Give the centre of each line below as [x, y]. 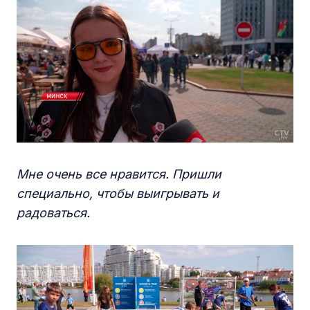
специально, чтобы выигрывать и [118, 193]
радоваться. [53, 213]
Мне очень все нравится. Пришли [119, 174]
